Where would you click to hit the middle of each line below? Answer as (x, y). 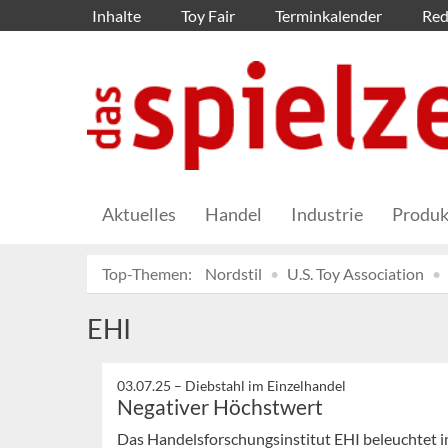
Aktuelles (139, 214)
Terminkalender (328, 15)
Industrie (327, 214)
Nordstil (233, 274)
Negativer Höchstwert (220, 407)
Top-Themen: (147, 274)
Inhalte (116, 15)
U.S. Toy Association (355, 274)
